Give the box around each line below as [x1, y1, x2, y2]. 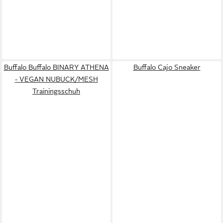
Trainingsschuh [32, 87, 80, 95]
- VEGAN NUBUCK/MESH [14, 75, 98, 83]
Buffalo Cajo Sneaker [133, 63, 201, 71]
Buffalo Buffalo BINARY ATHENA [3, 63, 109, 71]
